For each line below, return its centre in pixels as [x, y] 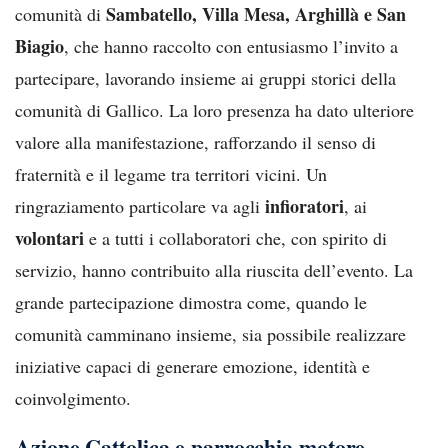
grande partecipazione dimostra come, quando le [191, 301]
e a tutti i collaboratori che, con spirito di [235, 237]
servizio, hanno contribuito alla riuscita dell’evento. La [214, 269]
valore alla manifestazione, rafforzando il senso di [195, 141]
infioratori [304, 205]
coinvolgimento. [73, 397]
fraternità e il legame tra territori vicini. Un [171, 173]
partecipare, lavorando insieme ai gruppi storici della [205, 77]
